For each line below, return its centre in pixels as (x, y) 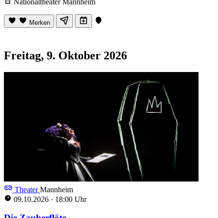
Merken (40, 22)
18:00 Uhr (70, 199)
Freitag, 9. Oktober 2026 (65, 55)
